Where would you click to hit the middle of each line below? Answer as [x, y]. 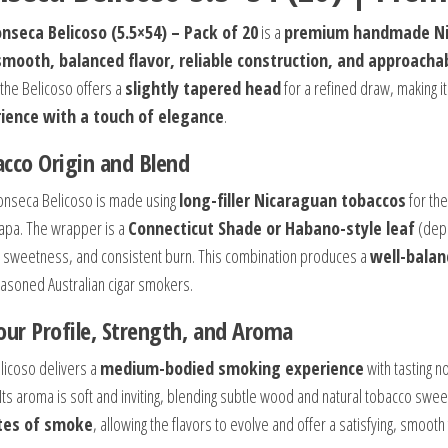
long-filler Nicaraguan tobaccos [292, 199]
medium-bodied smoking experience [232, 367]
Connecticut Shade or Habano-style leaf [271, 227]
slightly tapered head [203, 87]
